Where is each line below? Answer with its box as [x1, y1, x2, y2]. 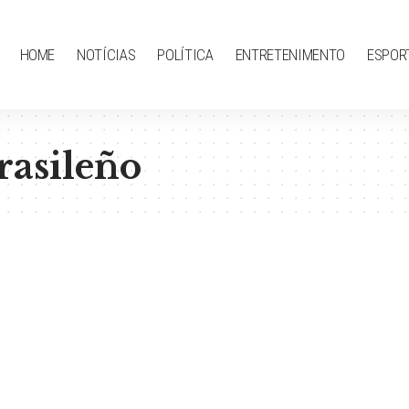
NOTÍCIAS [77, 45, 136, 64]
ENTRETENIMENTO [235, 45, 345, 64]
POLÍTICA [157, 45, 214, 64]
